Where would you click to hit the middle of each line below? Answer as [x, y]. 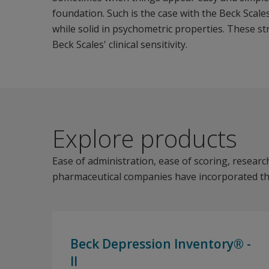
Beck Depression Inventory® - [161, 244]
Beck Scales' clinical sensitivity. [120, 44]
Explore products [145, 138]
